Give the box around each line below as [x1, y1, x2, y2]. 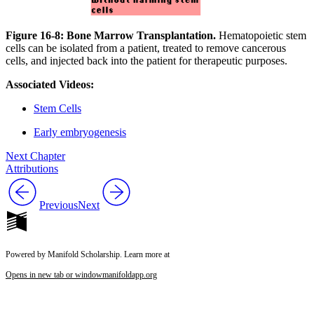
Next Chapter [6, 149, 65, 162]
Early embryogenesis [34, 125, 126, 138]
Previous [39, 198, 78, 211]
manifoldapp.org [102, 269, 157, 280]
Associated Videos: [6, 78, 94, 90]
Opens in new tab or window [6, 269, 102, 280]
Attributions [6, 162, 58, 175]
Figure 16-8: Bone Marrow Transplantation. [6, 29, 216, 41]
